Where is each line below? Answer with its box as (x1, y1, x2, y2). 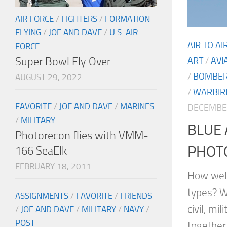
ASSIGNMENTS (15, 191, 68, 201)
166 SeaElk (15, 144, 67, 158)
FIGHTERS (61, 14, 97, 24)
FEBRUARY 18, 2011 (15, 161, 91, 172)
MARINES (120, 101, 154, 112)
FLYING (15, 27, 41, 38)
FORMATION (105, 14, 150, 24)
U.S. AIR (109, 27, 138, 38)
